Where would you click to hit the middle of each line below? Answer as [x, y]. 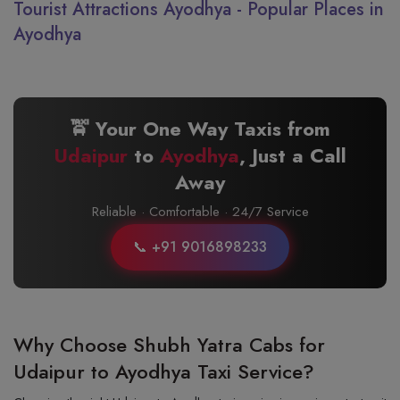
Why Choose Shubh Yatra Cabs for [169, 345]
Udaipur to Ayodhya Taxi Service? [164, 371]
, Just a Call [293, 155]
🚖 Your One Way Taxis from [200, 129]
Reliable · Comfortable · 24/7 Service [200, 212]
